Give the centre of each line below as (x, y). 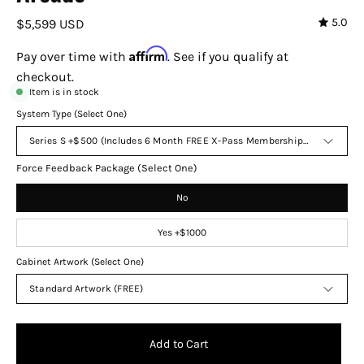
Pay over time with (73, 57)
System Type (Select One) (71, 114)
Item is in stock (64, 92)
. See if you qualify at (228, 57)
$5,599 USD (50, 24)
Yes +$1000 (182, 233)
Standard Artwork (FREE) (87, 289)
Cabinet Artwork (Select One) (80, 262)
